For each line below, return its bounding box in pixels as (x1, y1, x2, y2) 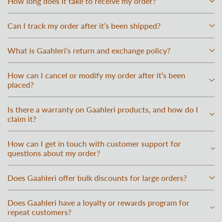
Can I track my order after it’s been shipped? (7, 21, 161, 31)
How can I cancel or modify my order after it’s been (7, 70, 185, 80)
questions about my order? (7, 148, 100, 158)
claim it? (7, 114, 36, 124)
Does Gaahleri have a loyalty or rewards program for (7, 198, 189, 208)
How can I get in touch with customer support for (7, 139, 181, 149)
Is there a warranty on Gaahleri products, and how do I (7, 105, 198, 114)
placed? (7, 80, 34, 90)
